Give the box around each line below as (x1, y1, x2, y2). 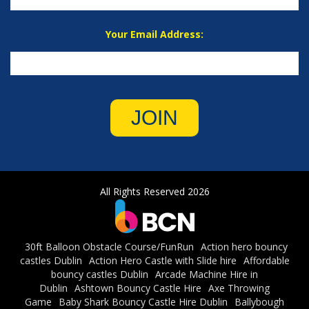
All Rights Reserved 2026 (99, 185, 210, 199)
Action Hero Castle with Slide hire (88, 254, 237, 268)
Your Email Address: (106, 28, 203, 41)
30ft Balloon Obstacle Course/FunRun (25, 240, 194, 254)
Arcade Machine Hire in (155, 268, 258, 281)
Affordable (243, 254, 290, 268)
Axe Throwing (208, 281, 270, 295)
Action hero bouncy (201, 240, 288, 254)
